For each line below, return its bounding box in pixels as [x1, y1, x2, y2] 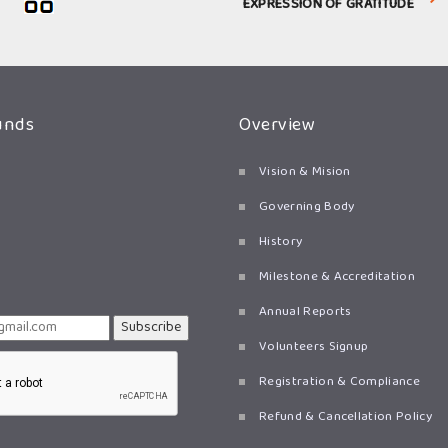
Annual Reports [259, 301, 352, 323]
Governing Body [259, 196, 355, 218]
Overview [239, 110, 315, 141]
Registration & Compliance [259, 371, 420, 393]
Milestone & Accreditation [259, 266, 415, 288]
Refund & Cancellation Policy [259, 406, 432, 428]
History [259, 231, 303, 253]
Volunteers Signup [259, 336, 369, 358]
